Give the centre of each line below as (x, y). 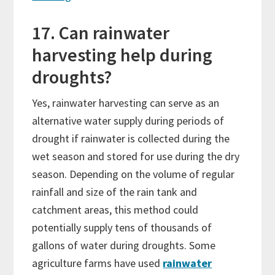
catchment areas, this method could (115, 210)
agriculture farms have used (98, 263)
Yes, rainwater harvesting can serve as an (126, 103)
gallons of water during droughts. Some (124, 246)
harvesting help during (122, 55)
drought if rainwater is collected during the (131, 139)
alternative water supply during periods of (128, 121)
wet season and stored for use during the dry (136, 157)
